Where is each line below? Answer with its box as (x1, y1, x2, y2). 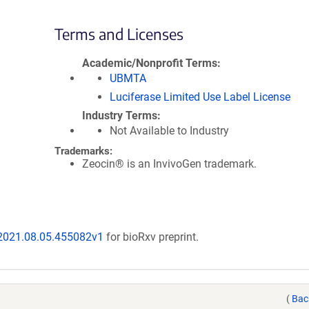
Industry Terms (82, 109, 157, 122)
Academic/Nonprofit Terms (82, 57, 217, 70)
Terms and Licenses (54, 24, 183, 43)
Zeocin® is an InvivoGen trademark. (82, 157, 257, 170)
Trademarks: (54, 145, 112, 157)
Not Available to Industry (110, 124, 229, 137)
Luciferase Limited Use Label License (110, 90, 290, 103)
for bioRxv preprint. (103, 230, 199, 243)
